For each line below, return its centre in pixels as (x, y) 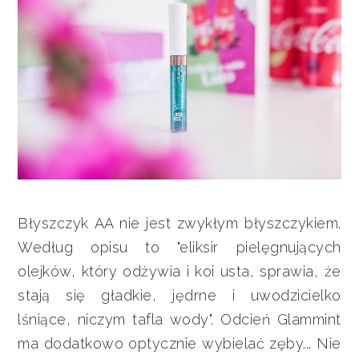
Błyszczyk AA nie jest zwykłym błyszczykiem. (179, 223)
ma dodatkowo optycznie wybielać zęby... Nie (179, 343)
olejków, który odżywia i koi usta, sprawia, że (179, 271)
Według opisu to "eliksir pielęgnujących (179, 247)
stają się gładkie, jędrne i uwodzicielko (179, 295)
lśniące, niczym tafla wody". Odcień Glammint (179, 319)
